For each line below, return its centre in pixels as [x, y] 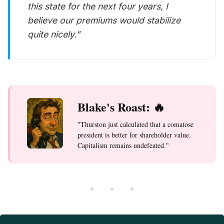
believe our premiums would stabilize [104, 20]
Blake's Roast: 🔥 [121, 106]
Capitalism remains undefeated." [123, 145]
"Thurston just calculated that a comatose [135, 124]
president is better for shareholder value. [134, 134]
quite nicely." [54, 34]
